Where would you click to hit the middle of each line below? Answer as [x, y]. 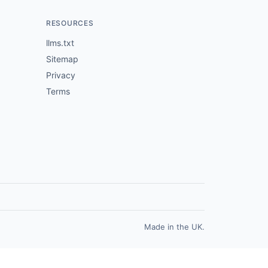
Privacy [61, 75]
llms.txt [60, 43]
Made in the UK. [174, 227]
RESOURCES [70, 23]
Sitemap [62, 59]
